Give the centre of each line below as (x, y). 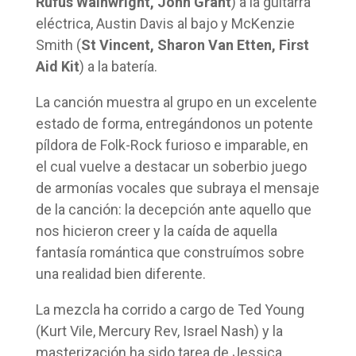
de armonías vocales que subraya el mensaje (177, 188)
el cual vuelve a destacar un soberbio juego (171, 166)
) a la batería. (118, 66)
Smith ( (58, 44)
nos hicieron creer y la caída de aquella (156, 230)
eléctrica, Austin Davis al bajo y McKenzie (165, 23)
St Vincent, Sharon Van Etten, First (195, 44)
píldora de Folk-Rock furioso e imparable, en (172, 145)
